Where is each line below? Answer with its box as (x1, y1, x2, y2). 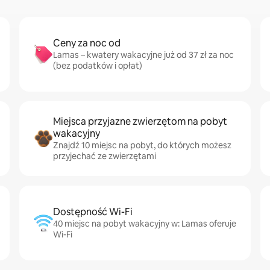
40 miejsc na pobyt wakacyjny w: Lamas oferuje (53, 218, 236, 229)
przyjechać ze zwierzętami (53, 151, 156, 162)
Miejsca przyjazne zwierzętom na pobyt (53, 115, 227, 128)
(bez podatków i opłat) (53, 60, 142, 71)
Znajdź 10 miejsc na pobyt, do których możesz (53, 140, 231, 151)
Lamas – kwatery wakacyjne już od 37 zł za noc (53, 49, 234, 60)
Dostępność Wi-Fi (53, 206, 133, 218)
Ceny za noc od (53, 37, 121, 49)
